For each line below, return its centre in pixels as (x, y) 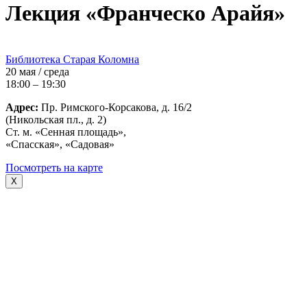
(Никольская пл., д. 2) (56, 119)
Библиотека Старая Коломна (72, 59)
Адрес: (22, 107)
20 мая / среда (37, 71)
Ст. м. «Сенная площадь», (66, 132)
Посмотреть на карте (54, 167)
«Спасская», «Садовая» (60, 144)
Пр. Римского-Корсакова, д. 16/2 (115, 107)
